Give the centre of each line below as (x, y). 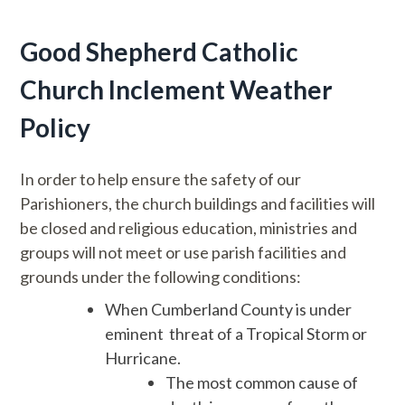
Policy (56, 127)
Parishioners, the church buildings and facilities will (198, 204)
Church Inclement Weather (177, 89)
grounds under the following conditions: (161, 277)
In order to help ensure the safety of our (161, 179)
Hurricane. (143, 358)
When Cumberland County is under (229, 310)
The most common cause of (262, 383)
